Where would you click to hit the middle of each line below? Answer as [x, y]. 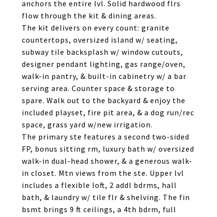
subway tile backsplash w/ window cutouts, [102, 52]
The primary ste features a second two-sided [106, 137]
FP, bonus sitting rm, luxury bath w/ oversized [108, 149]
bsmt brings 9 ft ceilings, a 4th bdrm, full [99, 209]
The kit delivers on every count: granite [96, 28]
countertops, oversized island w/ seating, [100, 40]
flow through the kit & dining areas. [89, 15]
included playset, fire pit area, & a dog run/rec [108, 112]
